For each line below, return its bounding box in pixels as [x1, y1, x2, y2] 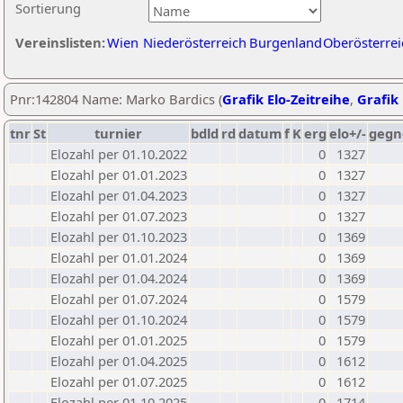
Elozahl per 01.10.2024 [50, 310, 187, 328]
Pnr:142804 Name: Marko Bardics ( [10, 90, 222, 108]
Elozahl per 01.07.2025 [50, 372, 187, 390]
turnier [94, 124, 142, 142]
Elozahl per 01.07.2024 [50, 290, 187, 308]
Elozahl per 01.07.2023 [50, 207, 187, 225]
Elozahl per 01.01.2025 [50, 331, 187, 349]
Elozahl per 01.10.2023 [50, 228, 187, 246]
